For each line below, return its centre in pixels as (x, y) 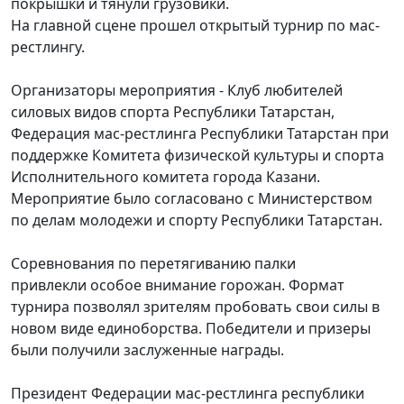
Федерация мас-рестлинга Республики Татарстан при (200, 134)
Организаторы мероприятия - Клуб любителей (177, 91)
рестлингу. (50, 47)
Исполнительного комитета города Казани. (165, 177)
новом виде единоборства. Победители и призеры (191, 329)
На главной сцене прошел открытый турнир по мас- (195, 26)
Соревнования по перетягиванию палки (153, 264)
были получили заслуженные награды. (147, 350)
